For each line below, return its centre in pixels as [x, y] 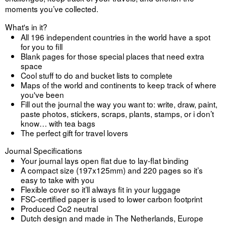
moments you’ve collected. [53, 8]
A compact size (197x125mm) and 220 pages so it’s [111, 170]
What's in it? [26, 26]
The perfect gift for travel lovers [74, 132]
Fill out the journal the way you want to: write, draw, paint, [119, 104]
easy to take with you [57, 180]
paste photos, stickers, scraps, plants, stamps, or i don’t [117, 113]
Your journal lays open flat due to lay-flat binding [104, 161]
